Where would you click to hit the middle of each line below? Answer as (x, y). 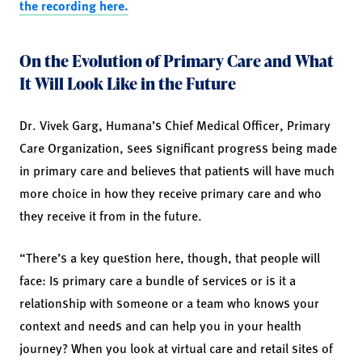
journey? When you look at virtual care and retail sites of (176, 347)
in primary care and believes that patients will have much (177, 170)
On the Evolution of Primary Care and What (177, 60)
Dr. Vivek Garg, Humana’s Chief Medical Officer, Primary (175, 124)
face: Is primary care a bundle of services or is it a (158, 280)
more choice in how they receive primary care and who (170, 192)
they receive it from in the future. (111, 215)
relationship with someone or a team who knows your (169, 302)
